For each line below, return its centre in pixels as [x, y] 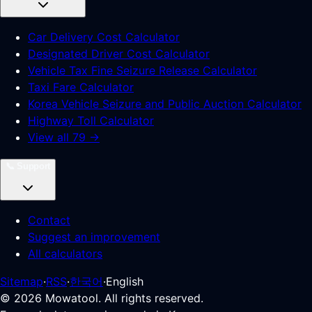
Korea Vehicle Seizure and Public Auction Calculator [165, 104]
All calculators [65, 253]
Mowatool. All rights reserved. [123, 298]
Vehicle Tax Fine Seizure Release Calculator [142, 70]
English [125, 281]
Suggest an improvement [94, 237]
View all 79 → [64, 137]
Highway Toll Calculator [91, 120]
